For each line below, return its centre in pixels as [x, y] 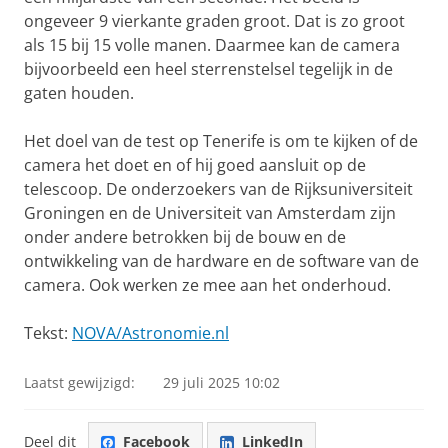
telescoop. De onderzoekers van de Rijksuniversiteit [218, 189]
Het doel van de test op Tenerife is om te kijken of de [221, 141]
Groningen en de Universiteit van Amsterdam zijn [210, 213]
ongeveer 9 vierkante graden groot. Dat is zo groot [214, 21]
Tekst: [48, 333]
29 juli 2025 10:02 [221, 382]
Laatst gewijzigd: [79, 382]
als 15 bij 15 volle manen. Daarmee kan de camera [212, 45]
